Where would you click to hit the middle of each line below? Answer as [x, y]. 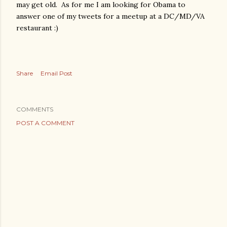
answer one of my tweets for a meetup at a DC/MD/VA [110, 16]
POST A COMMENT [45, 123]
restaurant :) [37, 28]
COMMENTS [35, 109]
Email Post [56, 73]
